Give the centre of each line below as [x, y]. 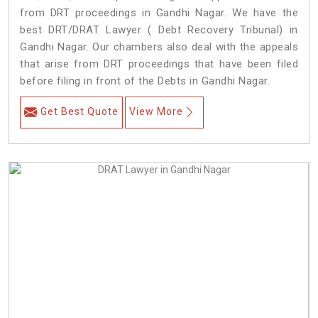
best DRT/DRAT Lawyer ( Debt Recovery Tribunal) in [159, 30]
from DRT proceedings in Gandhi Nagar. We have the [159, 13]
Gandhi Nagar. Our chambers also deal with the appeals [159, 47]
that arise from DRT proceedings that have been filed [159, 64]
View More [156, 112]
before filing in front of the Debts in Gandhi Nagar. [145, 81]
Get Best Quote [79, 112]
